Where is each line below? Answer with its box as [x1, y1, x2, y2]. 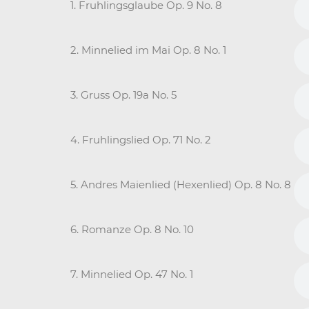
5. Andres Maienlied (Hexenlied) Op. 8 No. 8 [70, 177, 291, 191]
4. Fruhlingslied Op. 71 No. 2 [70, 132, 211, 146]
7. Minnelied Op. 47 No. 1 [70, 267, 193, 281]
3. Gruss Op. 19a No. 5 [70, 88, 177, 101]
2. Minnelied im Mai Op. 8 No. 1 [70, 43, 226, 57]
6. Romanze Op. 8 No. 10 [70, 222, 194, 236]
